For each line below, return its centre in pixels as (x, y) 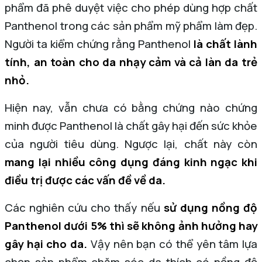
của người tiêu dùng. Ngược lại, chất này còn (131, 144)
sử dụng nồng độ (211, 208)
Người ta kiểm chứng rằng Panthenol (99, 44)
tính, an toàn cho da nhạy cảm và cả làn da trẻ (131, 62)
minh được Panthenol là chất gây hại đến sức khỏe (131, 126)
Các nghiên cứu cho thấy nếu (84, 208)
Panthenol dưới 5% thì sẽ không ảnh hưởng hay (131, 226)
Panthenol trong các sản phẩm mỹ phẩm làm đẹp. (131, 26)
